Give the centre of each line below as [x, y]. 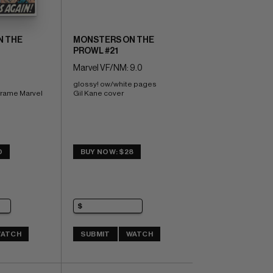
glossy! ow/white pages [115, 84]
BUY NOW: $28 [107, 152]
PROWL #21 [95, 51]
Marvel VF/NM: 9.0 [108, 69]
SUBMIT [95, 234]
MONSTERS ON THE [113, 41]
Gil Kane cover [98, 94]
